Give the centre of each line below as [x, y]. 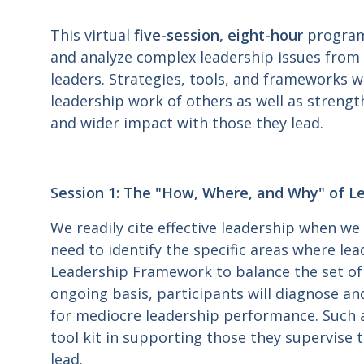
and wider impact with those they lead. [187, 123]
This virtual [92, 35]
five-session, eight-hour [221, 35]
